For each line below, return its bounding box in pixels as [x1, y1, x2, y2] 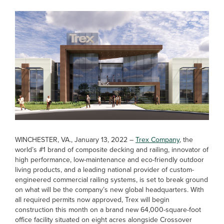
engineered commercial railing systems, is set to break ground [15, 174, 208, 185]
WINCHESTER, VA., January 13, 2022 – [15, 134, 135, 145]
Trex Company [135, 134, 179, 145]
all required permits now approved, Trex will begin [15, 194, 169, 205]
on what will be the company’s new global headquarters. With [15, 184, 204, 195]
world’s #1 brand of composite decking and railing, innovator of [15, 144, 208, 155]
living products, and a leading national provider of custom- [15, 164, 194, 175]
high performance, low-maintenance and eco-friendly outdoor [15, 154, 204, 165]
